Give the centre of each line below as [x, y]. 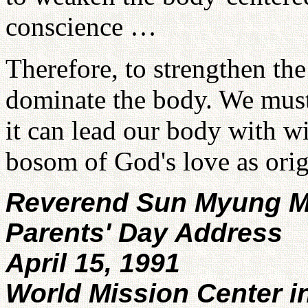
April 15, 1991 [93, 263]
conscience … [81, 26]
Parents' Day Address [144, 233]
